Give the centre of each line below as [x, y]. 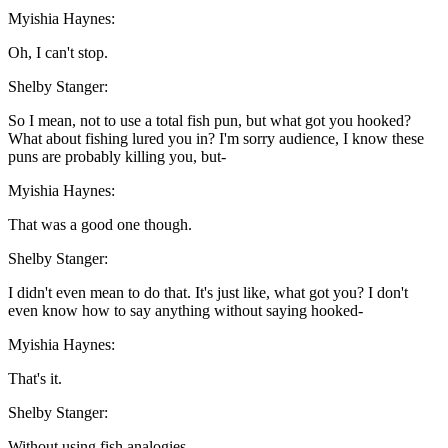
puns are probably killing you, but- [117, 157]
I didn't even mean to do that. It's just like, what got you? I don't [208, 293]
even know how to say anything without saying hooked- [185, 311]
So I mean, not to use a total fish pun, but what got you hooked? [209, 121]
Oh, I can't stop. [58, 53]
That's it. [35, 379]
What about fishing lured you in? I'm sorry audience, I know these [216, 139]
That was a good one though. [100, 225]
